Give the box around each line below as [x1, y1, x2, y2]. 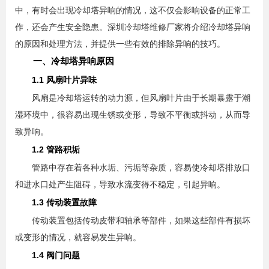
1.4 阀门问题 [15, 250, 80, 261]
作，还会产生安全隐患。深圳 [15, 22, 124, 32]
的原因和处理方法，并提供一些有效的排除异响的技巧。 [15, 39, 225, 49]
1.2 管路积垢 [15, 145, 80, 155]
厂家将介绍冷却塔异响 [166, 22, 250, 32]
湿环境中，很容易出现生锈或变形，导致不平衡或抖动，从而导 [15, 110, 250, 120]
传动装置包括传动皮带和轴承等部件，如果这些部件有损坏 [15, 216, 250, 226]
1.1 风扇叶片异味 [15, 75, 97, 85]
